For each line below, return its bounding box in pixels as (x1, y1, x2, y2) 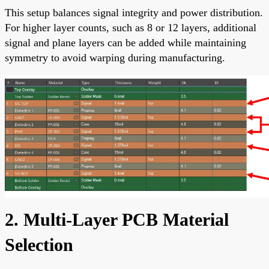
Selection (5, 234, 73, 255)
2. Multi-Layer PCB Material (5, 209, 229, 229)
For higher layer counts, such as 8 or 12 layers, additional (5, 21, 256, 34)
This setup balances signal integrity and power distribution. (5, 6, 263, 19)
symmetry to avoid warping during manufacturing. (5, 51, 225, 64)
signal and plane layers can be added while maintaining (5, 36, 246, 49)
